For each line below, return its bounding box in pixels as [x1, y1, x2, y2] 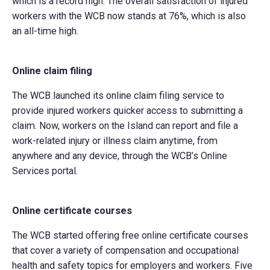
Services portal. [12, 165, 78, 177]
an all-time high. [12, 25, 79, 37]
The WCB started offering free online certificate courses [12, 230, 249, 242]
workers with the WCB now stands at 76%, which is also [12, 10, 246, 22]
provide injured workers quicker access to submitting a [12, 104, 243, 116]
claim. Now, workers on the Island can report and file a [12, 119, 239, 131]
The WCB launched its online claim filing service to [12, 89, 225, 101]
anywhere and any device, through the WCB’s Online [12, 149, 228, 162]
